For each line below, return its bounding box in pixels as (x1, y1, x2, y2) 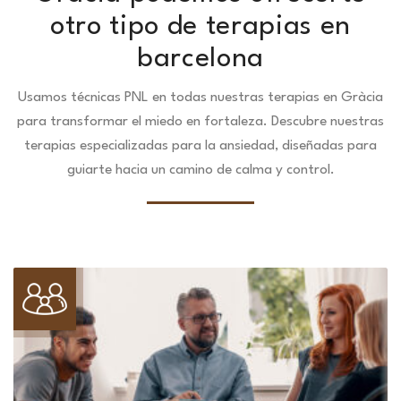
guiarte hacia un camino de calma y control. (66, 163, 335, 178)
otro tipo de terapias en (50, 13, 351, 41)
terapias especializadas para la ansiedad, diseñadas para (24, 139, 377, 154)
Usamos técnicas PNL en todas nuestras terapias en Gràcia (18, 90, 383, 106)
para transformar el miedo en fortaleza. (17, 115, 271, 130)
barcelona (137, 46, 264, 73)
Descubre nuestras (271, 115, 384, 130)
